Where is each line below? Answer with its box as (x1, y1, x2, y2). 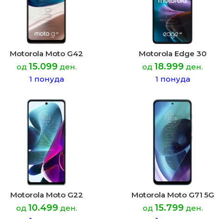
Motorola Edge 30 (138, 49, 207, 58)
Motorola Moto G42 (10, 49, 83, 58)
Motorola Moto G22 (10, 190, 83, 199)
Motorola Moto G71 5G (131, 190, 214, 199)
